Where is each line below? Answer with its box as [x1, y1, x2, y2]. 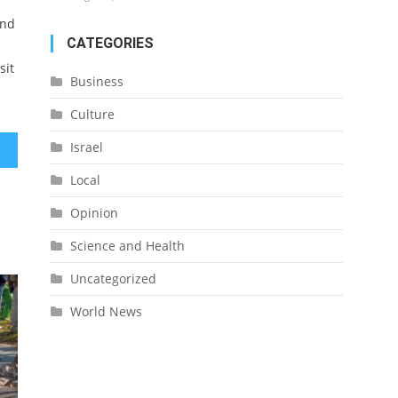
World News [69, 303, 142, 320]
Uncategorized [69, 270, 156, 287]
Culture [69, 106, 115, 123]
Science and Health [69, 237, 185, 254]
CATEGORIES [66, 35, 154, 52]
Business [69, 73, 123, 90]
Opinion [69, 204, 118, 221]
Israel [69, 139, 103, 155]
